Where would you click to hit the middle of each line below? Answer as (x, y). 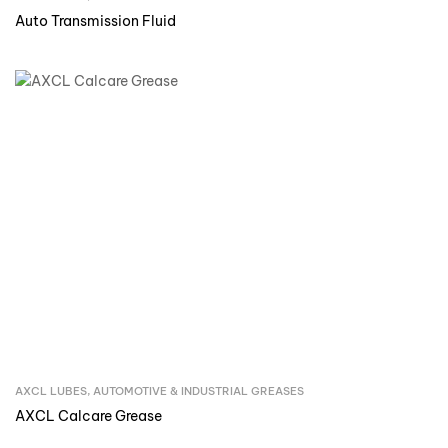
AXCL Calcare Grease (88, 416)
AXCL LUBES (51, 391)
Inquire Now (238, 393)
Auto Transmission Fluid (95, 21)
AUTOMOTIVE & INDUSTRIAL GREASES (198, 391)
